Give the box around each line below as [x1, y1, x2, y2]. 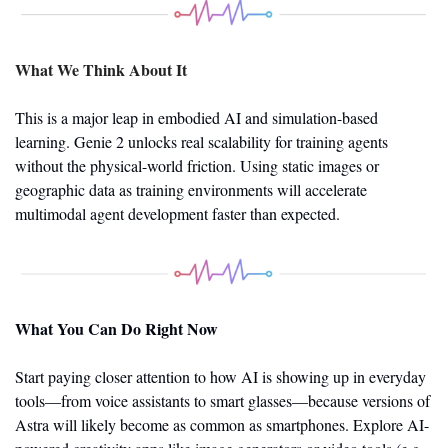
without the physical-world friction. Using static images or [15, 154, 379, 176]
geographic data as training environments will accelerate [15, 178, 367, 200]
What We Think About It [15, 57, 187, 81]
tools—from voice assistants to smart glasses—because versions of [15, 390, 430, 412]
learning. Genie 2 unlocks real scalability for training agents [15, 130, 388, 152]
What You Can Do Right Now [15, 317, 218, 341]
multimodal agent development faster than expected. [15, 202, 340, 224]
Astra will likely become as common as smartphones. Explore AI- [15, 414, 429, 436]
